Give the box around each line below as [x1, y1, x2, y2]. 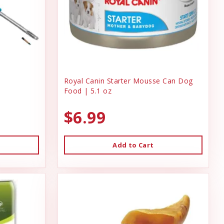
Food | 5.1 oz [63, 86, 112, 96]
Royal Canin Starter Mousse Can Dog [63, 76, 193, 86]
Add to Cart [112, 140, 154, 150]
